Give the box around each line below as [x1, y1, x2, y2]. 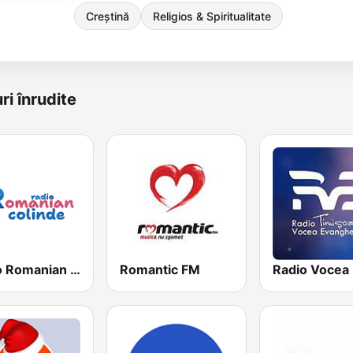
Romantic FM [120, 262, 201, 278]
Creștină [86, 9, 129, 23]
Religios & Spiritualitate [153, 9, 271, 23]
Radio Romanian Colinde [70, 262, 80, 278]
